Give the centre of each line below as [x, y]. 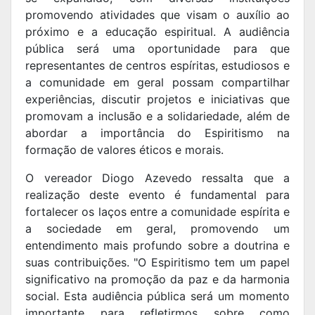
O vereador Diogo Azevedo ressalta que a [157, 178]
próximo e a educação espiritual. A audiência [157, 32]
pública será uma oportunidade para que [157, 49]
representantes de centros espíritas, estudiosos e [157, 66]
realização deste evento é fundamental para [157, 195]
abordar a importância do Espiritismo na [157, 133]
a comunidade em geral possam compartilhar [157, 83]
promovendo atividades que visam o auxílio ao [157, 15]
